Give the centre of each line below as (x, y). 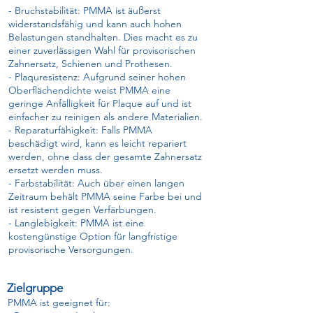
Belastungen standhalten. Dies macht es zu (103, 37)
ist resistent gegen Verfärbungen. (82, 210)
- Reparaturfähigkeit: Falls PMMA (80, 130)
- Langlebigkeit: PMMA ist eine (76, 223)
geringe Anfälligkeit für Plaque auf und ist (100, 103)
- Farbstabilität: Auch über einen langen (96, 183)
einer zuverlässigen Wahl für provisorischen (102, 50)
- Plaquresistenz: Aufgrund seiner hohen (97, 77)
